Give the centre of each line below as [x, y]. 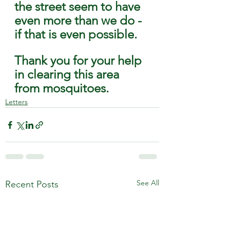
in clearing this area [68, 74]
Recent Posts [32, 184]
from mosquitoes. [62, 88]
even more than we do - [80, 20]
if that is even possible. [77, 34]
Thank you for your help [80, 60]
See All [148, 183]
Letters [16, 102]
